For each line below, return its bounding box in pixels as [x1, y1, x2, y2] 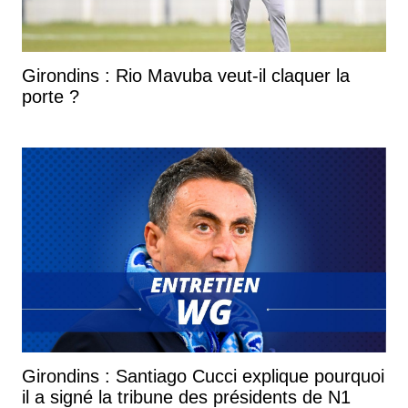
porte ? [22, 86, 79, 107]
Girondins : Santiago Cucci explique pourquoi [22, 365, 384, 386]
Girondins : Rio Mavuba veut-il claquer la [22, 65, 350, 86]
